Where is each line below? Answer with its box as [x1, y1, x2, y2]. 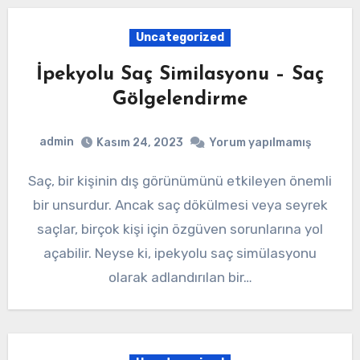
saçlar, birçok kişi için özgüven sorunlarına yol [37, 220, 323, 237]
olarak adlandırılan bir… [108, 268, 252, 285]
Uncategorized [136, 31, 224, 45]
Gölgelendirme [112, 90, 247, 110]
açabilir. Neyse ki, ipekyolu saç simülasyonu [43, 244, 317, 261]
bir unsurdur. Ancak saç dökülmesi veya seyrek [32, 196, 328, 213]
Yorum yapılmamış [209, 135, 311, 149]
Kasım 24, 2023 [96, 135, 183, 149]
